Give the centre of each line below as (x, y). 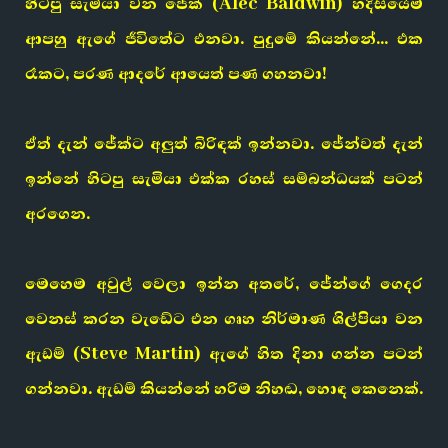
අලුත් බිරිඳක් (196, 144)
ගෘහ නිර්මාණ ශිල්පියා (306, 319)
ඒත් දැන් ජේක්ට (87, 144)
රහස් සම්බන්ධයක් (306, 179)
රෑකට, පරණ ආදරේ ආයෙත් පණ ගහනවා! (176, 74)
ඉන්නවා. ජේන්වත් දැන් (332, 144)
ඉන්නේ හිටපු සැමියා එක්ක (131, 179)
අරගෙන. (57, 214)
